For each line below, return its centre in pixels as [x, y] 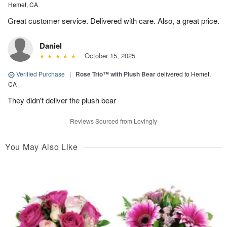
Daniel [51, 46]
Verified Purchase [41, 74]
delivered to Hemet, [184, 74]
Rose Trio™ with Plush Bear [116, 74]
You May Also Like [42, 147]
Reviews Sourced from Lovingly [113, 121]
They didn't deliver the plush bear [62, 100]
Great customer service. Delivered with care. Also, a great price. [113, 21]
